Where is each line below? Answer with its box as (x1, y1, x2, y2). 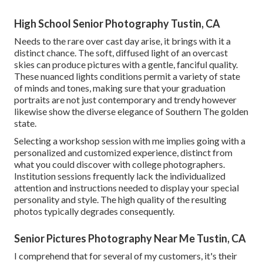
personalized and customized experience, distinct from (14, 147, 232, 159)
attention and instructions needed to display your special (14, 182, 239, 194)
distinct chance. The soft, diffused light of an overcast (14, 47, 228, 59)
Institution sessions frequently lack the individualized (14, 170, 225, 182)
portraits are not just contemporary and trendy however (14, 94, 237, 106)
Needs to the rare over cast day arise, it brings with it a (14, 35, 231, 47)
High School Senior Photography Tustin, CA (14, 17, 220, 31)
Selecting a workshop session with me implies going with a (14, 135, 245, 147)
